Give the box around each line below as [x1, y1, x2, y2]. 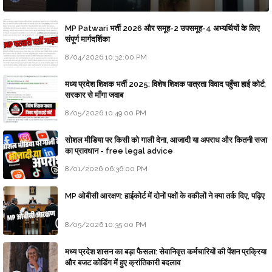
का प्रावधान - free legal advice [65, 146, 173, 156]
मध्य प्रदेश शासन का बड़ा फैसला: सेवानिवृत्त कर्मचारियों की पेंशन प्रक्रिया [65, 247, 267, 257]
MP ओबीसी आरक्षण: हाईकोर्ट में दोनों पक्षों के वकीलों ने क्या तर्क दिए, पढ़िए [65, 191, 265, 201]
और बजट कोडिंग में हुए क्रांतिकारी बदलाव [65, 258, 180, 268]
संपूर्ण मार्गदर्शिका [65, 35, 110, 44]
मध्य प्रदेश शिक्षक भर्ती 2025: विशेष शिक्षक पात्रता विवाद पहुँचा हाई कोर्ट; [65, 80, 266, 89]
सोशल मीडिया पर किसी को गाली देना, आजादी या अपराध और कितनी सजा [65, 135, 267, 145]
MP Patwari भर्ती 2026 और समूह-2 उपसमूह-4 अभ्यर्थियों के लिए [65, 24, 260, 33]
